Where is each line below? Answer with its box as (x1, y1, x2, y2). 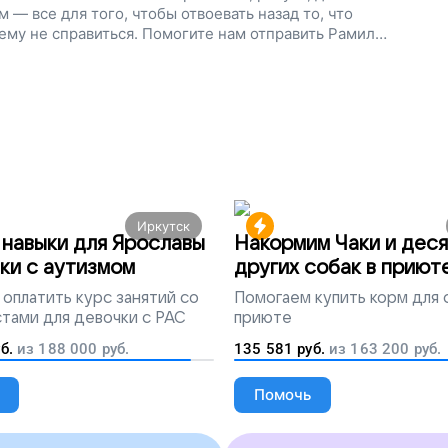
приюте (234, 309, 292, 327)
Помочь (254, 385, 311, 404)
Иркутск (137, 218, 190, 234)
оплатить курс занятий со (3, 289, 199, 307)
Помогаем (234, 289, 311, 307)
